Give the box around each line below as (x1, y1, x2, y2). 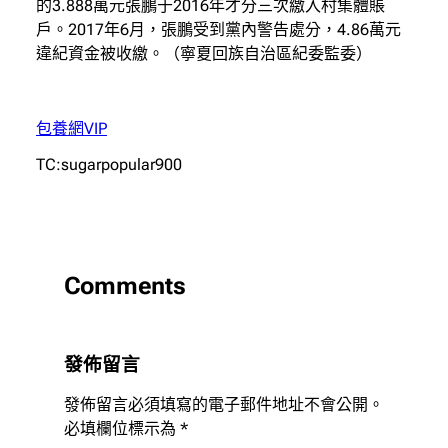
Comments (64, 272, 186, 301)
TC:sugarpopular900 (36, 154, 182, 174)
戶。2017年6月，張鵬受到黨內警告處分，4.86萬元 (36, 19, 401, 39)
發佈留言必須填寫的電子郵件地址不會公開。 (64, 395, 384, 415)
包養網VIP (36, 118, 107, 138)
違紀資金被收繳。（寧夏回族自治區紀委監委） (36, 43, 372, 63)
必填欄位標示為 (64, 419, 180, 439)
